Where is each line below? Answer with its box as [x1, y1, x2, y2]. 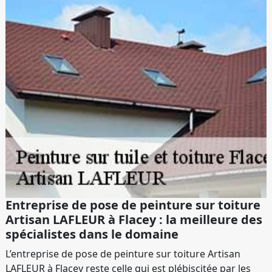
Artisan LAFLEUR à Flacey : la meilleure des [5, 211, 262, 228]
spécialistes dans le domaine [5, 226, 178, 242]
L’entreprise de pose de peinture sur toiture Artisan [5, 247, 240, 260]
